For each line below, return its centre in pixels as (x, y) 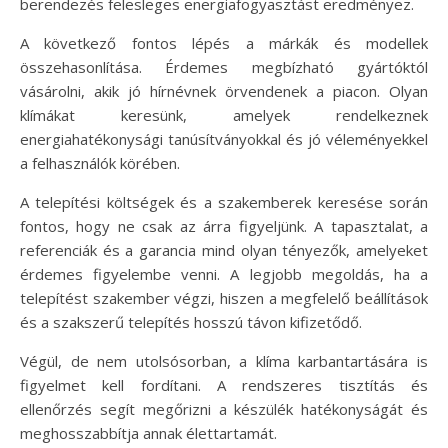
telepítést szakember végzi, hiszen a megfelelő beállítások (224, 298)
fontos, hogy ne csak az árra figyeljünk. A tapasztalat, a (224, 226)
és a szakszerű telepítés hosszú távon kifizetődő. (191, 322)
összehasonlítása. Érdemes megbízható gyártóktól (224, 67)
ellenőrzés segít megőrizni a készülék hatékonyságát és (224, 409)
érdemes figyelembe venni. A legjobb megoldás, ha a (224, 274)
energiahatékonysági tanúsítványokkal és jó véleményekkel (224, 139)
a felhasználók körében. (100, 163)
